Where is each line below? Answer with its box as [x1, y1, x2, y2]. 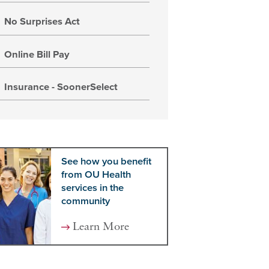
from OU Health [61, 169, 131, 181]
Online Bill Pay [4, 48, 70, 61]
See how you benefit [61, 156, 151, 168]
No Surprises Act [4, 16, 80, 28]
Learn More [73, 221, 130, 233]
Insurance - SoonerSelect [4, 81, 118, 94]
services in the [61, 182, 124, 195]
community [61, 195, 110, 208]
